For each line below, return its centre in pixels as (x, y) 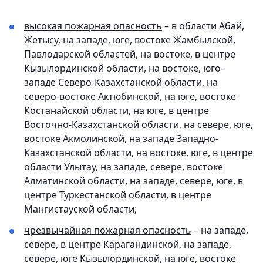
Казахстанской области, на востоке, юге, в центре (139, 153)
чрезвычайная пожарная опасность (108, 230)
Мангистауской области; (80, 209)
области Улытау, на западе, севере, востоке (124, 167)
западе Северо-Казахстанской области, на (121, 82)
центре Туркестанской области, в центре (118, 195)
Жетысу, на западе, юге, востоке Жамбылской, (130, 40)
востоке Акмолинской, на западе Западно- (121, 139)
